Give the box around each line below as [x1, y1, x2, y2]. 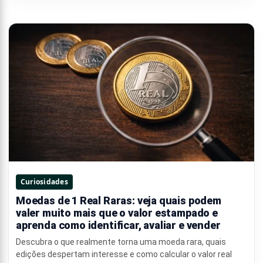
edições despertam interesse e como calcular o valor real [16, 249, 232, 259]
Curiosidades [21, 176, 68, 187]
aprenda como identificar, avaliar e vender [16, 218, 221, 231]
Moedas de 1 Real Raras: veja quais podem [16, 194, 221, 207]
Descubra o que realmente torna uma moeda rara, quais [16, 237, 226, 247]
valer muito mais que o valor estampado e [16, 206, 218, 219]
